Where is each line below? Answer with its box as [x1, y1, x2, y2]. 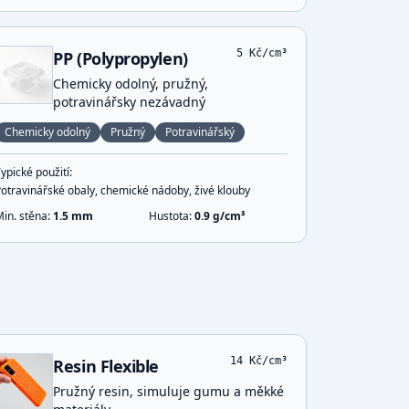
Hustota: [148, 208, 194, 224]
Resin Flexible [53, 355, 160, 377]
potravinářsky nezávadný [53, 93, 206, 110]
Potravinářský [165, 124, 236, 140]
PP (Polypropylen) [53, 47, 188, 69]
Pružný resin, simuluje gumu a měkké [53, 383, 285, 400]
